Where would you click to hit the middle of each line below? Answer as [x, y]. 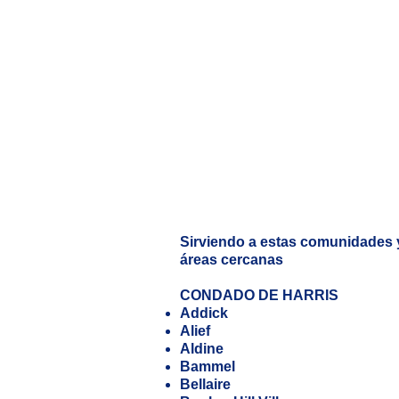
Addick [204, 313]
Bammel [208, 366]
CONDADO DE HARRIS [259, 295]
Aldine [202, 349]
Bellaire [205, 384]
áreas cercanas [232, 260]
